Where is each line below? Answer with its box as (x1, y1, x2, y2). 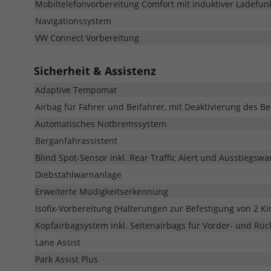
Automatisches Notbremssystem (35, 117, 166, 129)
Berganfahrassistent (35, 134, 117, 146)
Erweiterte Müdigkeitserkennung (35, 185, 168, 197)
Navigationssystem (35, 15, 111, 27)
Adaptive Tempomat (35, 83, 117, 96)
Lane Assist (35, 236, 80, 248)
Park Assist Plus (35, 253, 98, 265)
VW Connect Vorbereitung (35, 31, 139, 44)
